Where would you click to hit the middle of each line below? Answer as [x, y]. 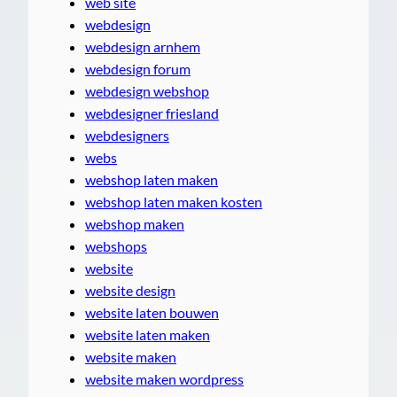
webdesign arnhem [143, 46]
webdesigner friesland [152, 113]
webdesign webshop [147, 90]
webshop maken [135, 223]
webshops [116, 245]
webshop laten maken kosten [174, 201]
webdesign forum [138, 68]
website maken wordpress [164, 378]
